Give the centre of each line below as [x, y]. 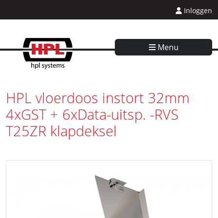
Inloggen [197, 10]
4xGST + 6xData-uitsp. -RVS [92, 114]
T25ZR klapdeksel [61, 131]
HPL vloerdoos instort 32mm [98, 98]
